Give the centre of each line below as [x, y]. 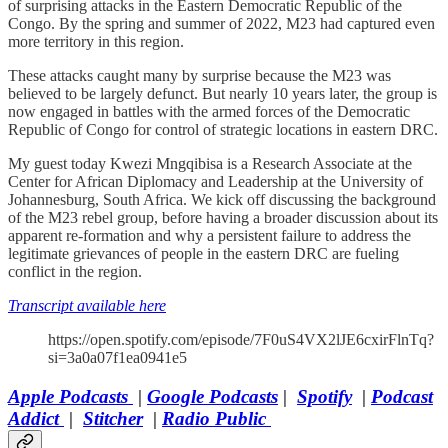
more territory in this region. [96, 41]
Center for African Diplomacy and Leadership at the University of [215, 181]
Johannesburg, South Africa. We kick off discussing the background [222, 199]
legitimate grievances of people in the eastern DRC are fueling [203, 253]
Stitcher [113, 418]
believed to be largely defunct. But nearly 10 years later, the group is [222, 93]
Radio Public [216, 418]
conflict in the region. [75, 271]
